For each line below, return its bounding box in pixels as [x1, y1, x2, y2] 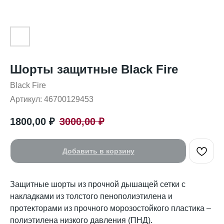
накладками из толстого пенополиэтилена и [10, 192, 172, 201]
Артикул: [10, 95, 44, 103]
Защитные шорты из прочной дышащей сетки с [10, 180, 185, 189]
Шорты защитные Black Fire [10, 62, 178, 76]
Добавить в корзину [62, 147, 134, 155]
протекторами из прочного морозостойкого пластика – [10, 204, 211, 213]
